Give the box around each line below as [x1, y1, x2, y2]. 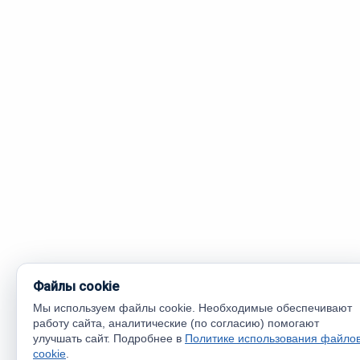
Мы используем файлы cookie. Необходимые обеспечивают [33, 301, 352, 314]
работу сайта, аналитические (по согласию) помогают [33, 317, 319, 329]
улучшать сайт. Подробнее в [33, 332, 185, 345]
